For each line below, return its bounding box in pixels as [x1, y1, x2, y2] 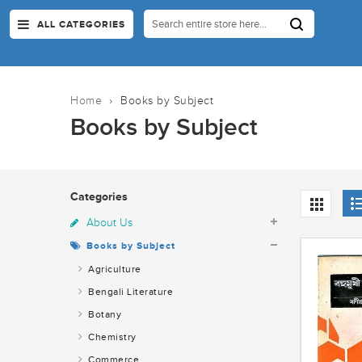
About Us [86, 217, 133, 229]
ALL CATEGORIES [37, 19, 125, 30]
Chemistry [85, 331, 137, 343]
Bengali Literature [85, 286, 173, 298]
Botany [85, 309, 121, 321]
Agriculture [85, 263, 141, 276]
